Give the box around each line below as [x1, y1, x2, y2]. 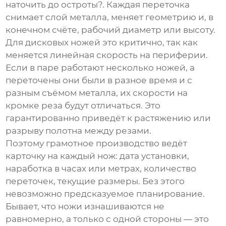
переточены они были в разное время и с [6, 75, 193, 86]
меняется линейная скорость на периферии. [6, 50, 208, 61]
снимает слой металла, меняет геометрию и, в [6, 12, 214, 23]
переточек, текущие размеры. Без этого [6, 176, 185, 187]
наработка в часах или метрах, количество [6, 163, 197, 174]
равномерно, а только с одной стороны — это [6, 214, 209, 224]
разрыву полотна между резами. [6, 126, 152, 136]
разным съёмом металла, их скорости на [6, 88, 188, 98]
